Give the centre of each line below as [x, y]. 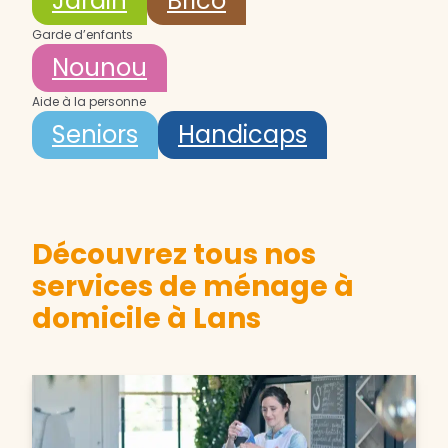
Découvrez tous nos [174, 255]
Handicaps [242, 135]
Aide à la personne [89, 102]
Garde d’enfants [82, 35]
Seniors [95, 135]
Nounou [99, 68]
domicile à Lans [146, 319]
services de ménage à [193, 287]
